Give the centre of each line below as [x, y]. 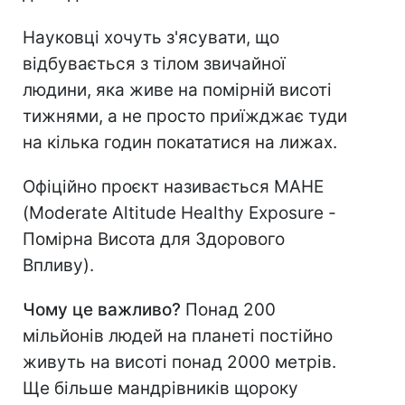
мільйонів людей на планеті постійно [178, 336]
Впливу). [58, 266]
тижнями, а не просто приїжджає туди [185, 117]
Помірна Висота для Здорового [154, 240]
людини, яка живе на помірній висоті [177, 90]
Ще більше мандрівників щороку [160, 389]
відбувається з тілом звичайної [154, 64]
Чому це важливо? [102, 310]
